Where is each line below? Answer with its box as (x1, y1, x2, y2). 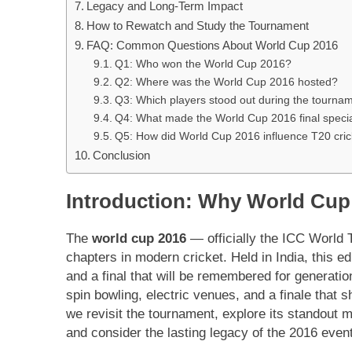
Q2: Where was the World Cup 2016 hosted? (114, 75, 338, 88)
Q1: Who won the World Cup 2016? (114, 57, 291, 70)
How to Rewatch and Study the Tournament (86, 18, 310, 32)
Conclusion (93, 148, 151, 162)
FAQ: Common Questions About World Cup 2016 (86, 38, 339, 52)
